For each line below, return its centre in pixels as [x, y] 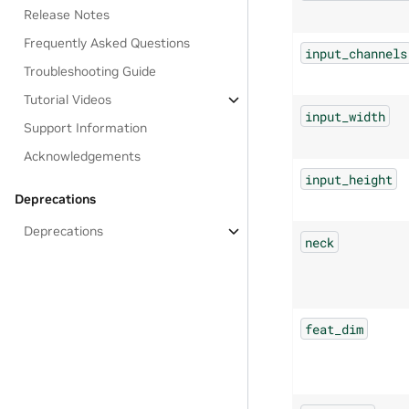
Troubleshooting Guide [90, 71]
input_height [349, 179]
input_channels [356, 53]
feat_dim [334, 329]
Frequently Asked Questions [107, 43]
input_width [345, 116]
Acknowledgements [83, 156]
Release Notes [67, 15]
